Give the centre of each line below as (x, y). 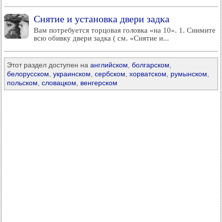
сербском (110, 74)
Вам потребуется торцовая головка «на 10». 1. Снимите (125, 30)
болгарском (151, 65)
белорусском (28, 74)
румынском (189, 74)
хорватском (148, 74)
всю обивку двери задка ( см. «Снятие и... (101, 38)
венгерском (99, 83)
